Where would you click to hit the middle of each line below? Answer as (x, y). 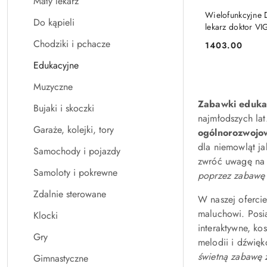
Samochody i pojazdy (77, 151)
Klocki (46, 215)
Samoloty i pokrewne (75, 173)
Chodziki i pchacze (72, 44)
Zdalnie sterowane (70, 194)
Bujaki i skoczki (64, 108)
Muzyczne (53, 87)
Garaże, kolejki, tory (74, 130)
